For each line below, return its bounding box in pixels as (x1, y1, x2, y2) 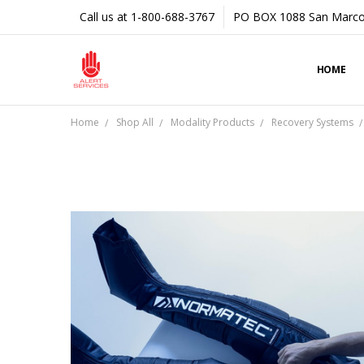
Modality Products (170, 115, 254, 129)
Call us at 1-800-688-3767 (79, 8, 214, 24)
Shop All (115, 115, 154, 129)
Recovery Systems (271, 115, 353, 129)
